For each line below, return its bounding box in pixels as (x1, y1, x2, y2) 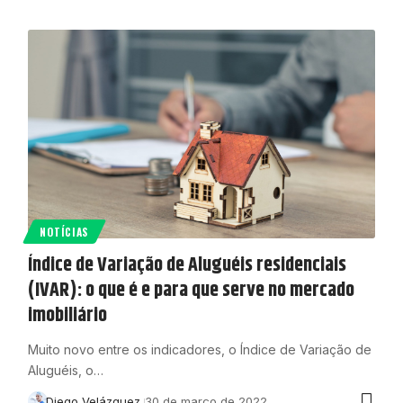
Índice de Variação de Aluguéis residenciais (27, 250, 346, 282)
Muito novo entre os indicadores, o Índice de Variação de (27, 342, 372, 358)
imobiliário (27, 300, 107, 332)
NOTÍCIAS (40, 224, 89, 240)
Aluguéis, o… (27, 363, 103, 379)
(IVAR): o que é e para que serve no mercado (27, 275, 354, 307)
